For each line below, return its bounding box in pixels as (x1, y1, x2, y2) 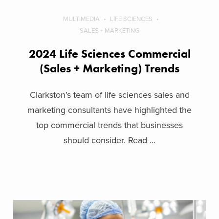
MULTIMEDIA (63, 15, 100, 23)
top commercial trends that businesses (36, 119, 183, 131)
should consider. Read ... (64, 134, 155, 146)
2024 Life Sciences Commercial (28, 45, 191, 61)
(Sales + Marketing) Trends (40, 60, 179, 76)
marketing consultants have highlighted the (27, 104, 192, 115)
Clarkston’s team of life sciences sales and (29, 89, 190, 100)
